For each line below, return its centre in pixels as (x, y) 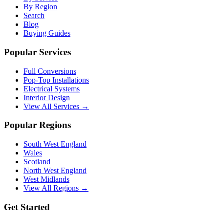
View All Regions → (56, 188)
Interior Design (47, 97)
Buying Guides (47, 33)
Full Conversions (50, 71)
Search (34, 16)
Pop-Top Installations (56, 80)
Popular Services (37, 52)
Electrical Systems (52, 88)
